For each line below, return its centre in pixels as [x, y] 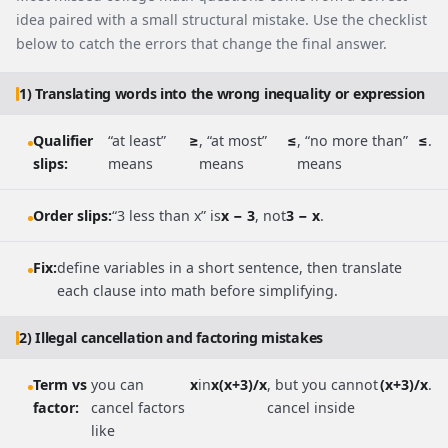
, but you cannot [323, 385]
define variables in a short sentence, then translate [229, 268]
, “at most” [232, 141]
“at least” [136, 141]
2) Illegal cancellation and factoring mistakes [171, 338]
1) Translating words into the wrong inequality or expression [222, 94]
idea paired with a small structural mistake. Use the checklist [221, 20]
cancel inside [311, 408]
